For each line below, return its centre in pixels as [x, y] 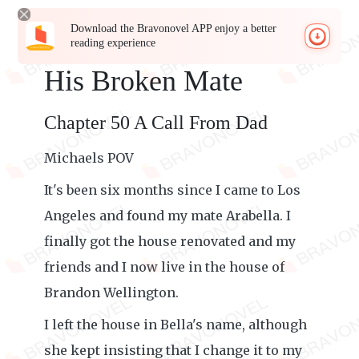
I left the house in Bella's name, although [175, 325]
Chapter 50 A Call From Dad [156, 123]
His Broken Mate [143, 81]
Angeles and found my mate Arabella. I [167, 216]
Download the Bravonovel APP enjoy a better [174, 28]
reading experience [113, 43]
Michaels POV [89, 158]
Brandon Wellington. [111, 292]
